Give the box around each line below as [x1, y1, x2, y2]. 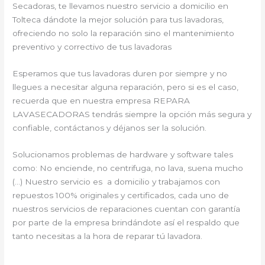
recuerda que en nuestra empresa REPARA [12, 95, 190, 105]
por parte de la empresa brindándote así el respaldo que [12, 217, 240, 227]
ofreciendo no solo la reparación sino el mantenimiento [12, 28, 235, 38]
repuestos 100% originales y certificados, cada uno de [12, 190, 230, 200]
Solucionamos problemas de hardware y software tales [12, 149, 234, 159]
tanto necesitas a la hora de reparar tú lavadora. [12, 231, 203, 241]
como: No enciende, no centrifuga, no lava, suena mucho [12, 163, 244, 173]
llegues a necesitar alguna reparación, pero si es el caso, [12, 82, 239, 92]
